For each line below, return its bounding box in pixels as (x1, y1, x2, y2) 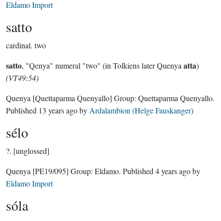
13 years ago (38, 105, 77, 115)
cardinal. (6, 40, 33, 50)
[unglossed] (13, 146, 49, 156)
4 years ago (155, 166, 190, 176)
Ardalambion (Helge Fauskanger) (89, 105, 193, 115)
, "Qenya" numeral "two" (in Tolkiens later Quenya (22, 60, 184, 71)
